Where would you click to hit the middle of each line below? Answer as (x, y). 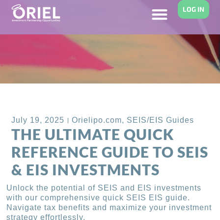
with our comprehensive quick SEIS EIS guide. (98, 198)
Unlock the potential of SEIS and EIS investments (104, 188)
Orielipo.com (97, 120)
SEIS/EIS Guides (161, 120)
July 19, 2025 (38, 120)
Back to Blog (51, 98)
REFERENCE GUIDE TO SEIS (110, 152)
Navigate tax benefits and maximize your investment (109, 208)
